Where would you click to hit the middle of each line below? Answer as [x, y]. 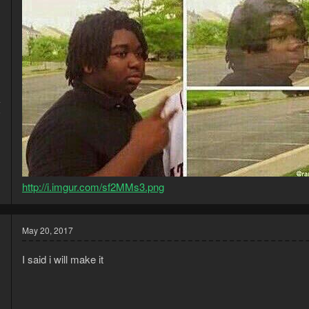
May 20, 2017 [48, 230]
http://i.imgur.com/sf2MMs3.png [93, 186]
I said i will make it [63, 259]
